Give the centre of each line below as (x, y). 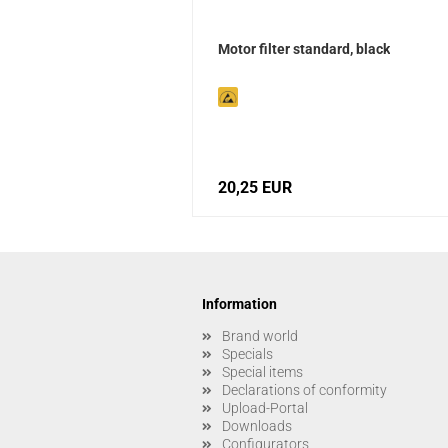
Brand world (260, 336)
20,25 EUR (255, 188)
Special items (262, 372)
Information (239, 304)
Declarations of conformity (304, 390)
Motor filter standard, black (304, 49)
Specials (247, 354)
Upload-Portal (265, 408)
